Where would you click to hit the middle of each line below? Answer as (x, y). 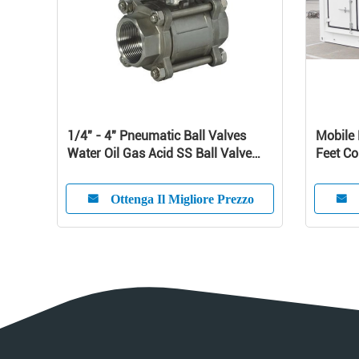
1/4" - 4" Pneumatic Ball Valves (157, 136)
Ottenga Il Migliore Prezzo (182, 199)
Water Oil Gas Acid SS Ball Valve (159, 153)
